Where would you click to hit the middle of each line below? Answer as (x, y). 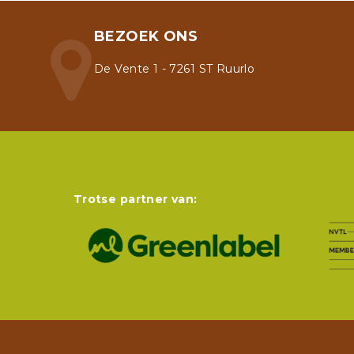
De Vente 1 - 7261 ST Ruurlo (175, 69)
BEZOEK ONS (146, 36)
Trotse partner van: (135, 199)
